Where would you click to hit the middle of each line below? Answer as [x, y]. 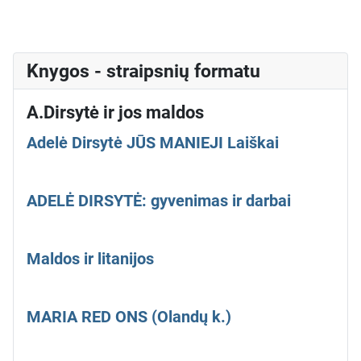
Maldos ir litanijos [90, 259]
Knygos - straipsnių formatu [143, 71]
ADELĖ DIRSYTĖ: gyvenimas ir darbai [159, 201]
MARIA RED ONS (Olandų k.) [129, 317]
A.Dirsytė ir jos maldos [115, 113]
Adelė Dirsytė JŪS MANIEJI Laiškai [153, 143]
